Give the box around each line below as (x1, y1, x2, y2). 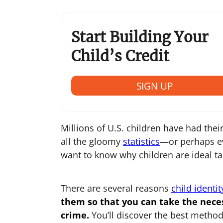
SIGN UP (136, 80, 173, 93)
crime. (60, 209, 89, 221)
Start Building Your (71, 28, 208, 46)
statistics (122, 135, 160, 147)
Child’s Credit (71, 47, 169, 65)
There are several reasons (60, 182, 171, 194)
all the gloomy (60, 135, 123, 147)
